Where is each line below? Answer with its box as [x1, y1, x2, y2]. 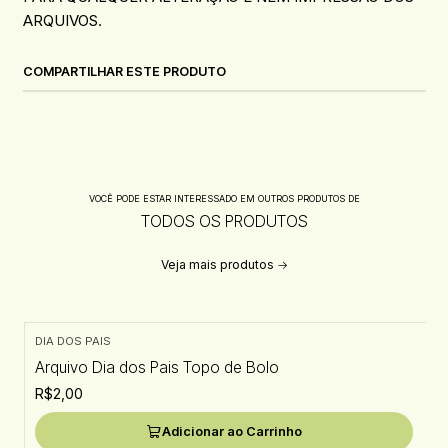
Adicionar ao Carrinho [162, 424, 302, 440]
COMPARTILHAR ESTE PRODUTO [22, 64, 226, 80]
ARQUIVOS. [22, 10, 102, 30]
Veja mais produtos [160, 256, 274, 272]
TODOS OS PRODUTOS [140, 212, 308, 232]
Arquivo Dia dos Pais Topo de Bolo [34, 357, 279, 377]
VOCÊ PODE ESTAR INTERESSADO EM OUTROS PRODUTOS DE [88, 193, 360, 205]
